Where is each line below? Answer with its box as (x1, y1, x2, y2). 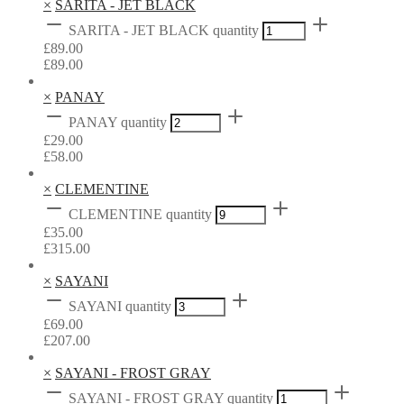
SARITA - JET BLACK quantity (69, 23, 259, 39)
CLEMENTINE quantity (69, 207, 212, 223)
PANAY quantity (69, 115, 167, 131)
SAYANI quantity (69, 298, 171, 315)
